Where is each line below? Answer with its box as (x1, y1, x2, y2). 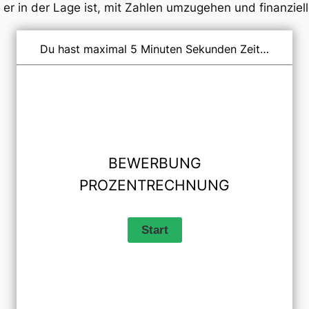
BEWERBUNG (108, 154, 201, 172)
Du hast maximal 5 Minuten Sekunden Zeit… (40, 41, 269, 56)
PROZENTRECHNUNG (79, 177, 230, 195)
